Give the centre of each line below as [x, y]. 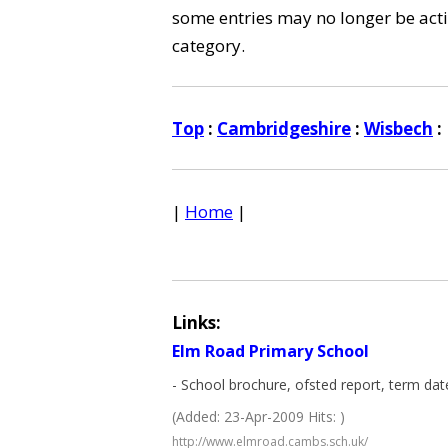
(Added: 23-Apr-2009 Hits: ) [258, 416]
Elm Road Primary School [270, 351]
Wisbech [398, 128]
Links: [196, 322]
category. [208, 45]
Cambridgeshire [284, 128]
